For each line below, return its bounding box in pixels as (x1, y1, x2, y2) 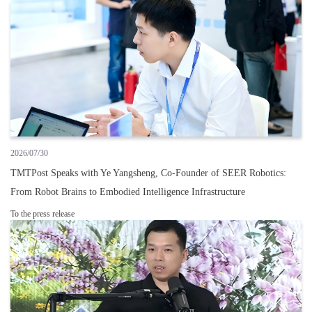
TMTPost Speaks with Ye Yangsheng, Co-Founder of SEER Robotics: (10, 167, 286, 178)
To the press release (10, 208, 75, 219)
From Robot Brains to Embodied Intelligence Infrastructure (10, 186, 245, 197)
